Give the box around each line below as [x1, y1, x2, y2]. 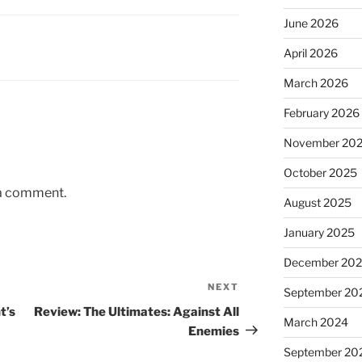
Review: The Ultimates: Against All [34, 304, 240, 319]
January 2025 [283, 225, 355, 240]
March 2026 [283, 76, 348, 90]
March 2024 [283, 315, 348, 330]
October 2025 [283, 166, 357, 180]
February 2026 [283, 106, 360, 120]
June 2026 [283, 16, 339, 31]
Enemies [188, 323, 240, 339]
